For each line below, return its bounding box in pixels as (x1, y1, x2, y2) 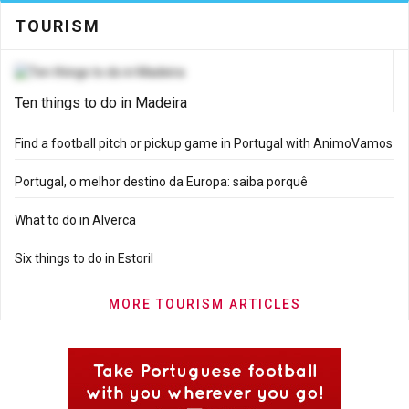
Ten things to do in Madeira (15, 94, 187, 111)
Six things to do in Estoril (15, 251, 153, 266)
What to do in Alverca (15, 213, 136, 227)
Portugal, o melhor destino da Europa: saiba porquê (15, 174, 308, 189)
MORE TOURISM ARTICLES (108, 297, 301, 311)
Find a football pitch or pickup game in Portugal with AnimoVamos (15, 136, 393, 151)
